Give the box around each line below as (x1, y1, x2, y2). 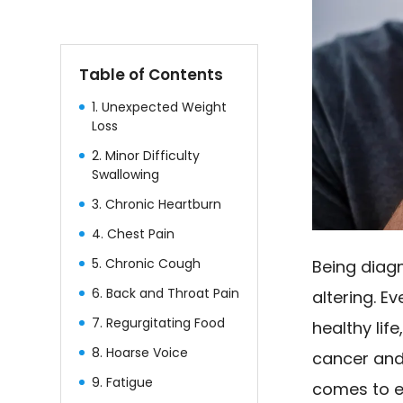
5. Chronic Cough (92, 254, 201, 273)
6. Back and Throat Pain (92, 283, 240, 302)
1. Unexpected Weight (92, 97, 228, 116)
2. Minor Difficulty (92, 146, 201, 165)
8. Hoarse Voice (92, 343, 189, 362)
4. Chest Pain (92, 224, 175, 243)
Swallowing (92, 165, 160, 184)
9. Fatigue (92, 372, 154, 391)
